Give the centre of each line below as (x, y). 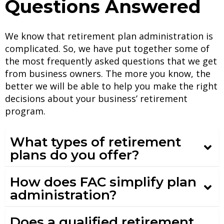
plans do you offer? (75, 155)
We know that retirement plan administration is (109, 36)
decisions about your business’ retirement (96, 99)
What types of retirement (95, 142)
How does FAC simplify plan (103, 182)
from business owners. (54, 74)
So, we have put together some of (136, 49)
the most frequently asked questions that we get (111, 61)
